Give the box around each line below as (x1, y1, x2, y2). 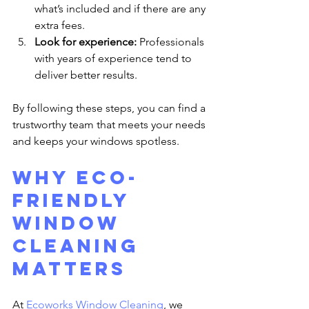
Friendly (12, 188, 137, 212)
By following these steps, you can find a (12, 101, 208, 114)
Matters (12, 256, 126, 280)
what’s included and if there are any (34, 1, 208, 15)
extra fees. (34, 18, 85, 32)
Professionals (137, 34, 207, 48)
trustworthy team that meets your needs (12, 117, 208, 131)
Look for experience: (34, 34, 137, 48)
